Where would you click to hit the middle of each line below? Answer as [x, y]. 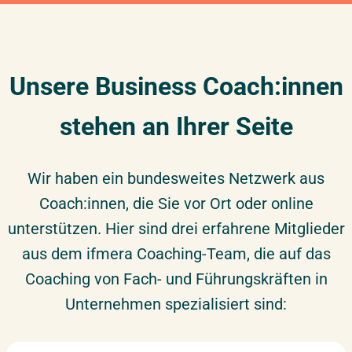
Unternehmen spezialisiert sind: [176, 304]
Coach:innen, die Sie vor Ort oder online [176, 204]
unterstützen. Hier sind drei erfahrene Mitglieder [176, 229]
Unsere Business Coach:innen [176, 87]
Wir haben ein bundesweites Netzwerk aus [176, 179]
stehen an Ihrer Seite [176, 127]
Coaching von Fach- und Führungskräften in [176, 279]
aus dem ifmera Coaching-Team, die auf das [176, 254]
